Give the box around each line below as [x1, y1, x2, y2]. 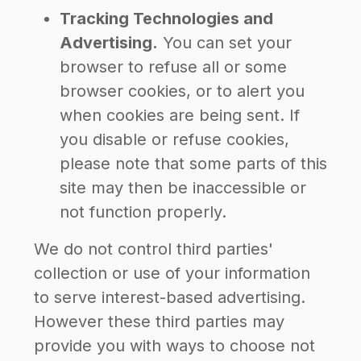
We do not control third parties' [34, 239, 273, 259]
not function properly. [60, 202, 226, 222]
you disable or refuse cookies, [60, 130, 289, 149]
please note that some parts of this [60, 154, 327, 173]
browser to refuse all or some [60, 57, 287, 77]
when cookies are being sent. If [60, 106, 300, 125]
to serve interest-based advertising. [34, 288, 305, 307]
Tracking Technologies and [60, 9, 273, 28]
